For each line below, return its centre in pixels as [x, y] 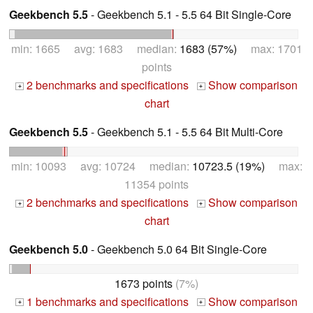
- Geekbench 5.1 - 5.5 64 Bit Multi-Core [185, 132]
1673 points [144, 283]
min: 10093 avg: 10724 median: [101, 166]
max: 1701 [269, 49]
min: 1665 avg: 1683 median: [95, 49]
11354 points [156, 184]
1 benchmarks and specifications [106, 301]
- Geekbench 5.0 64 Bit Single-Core [177, 249]
